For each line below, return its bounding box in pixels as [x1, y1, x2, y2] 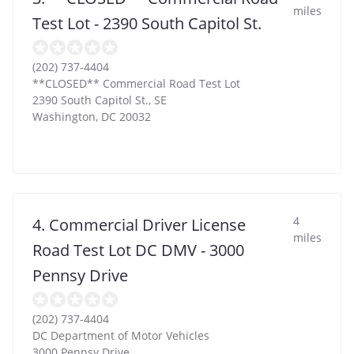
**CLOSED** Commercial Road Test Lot [32, 76, 240, 92]
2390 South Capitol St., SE [32, 92, 167, 108]
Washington [32, 109, 96, 125]
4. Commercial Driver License [32, 214, 246, 236]
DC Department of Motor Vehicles [32, 328, 209, 344]
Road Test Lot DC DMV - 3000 [32, 239, 244, 262]
